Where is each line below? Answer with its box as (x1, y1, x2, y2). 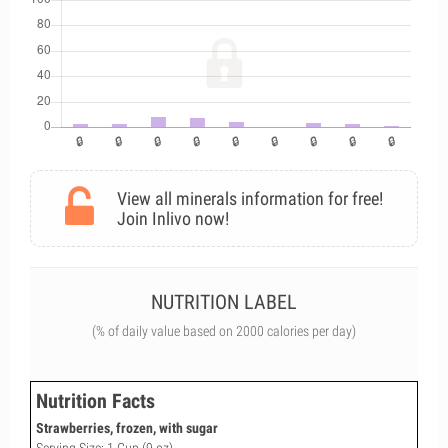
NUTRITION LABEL (151, 290, 297, 314)
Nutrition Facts (36, 389, 155, 413)
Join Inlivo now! (117, 208, 229, 229)
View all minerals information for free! (117, 188, 383, 209)
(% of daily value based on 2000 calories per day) (92, 323, 356, 339)
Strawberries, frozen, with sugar (36, 419, 218, 436)
